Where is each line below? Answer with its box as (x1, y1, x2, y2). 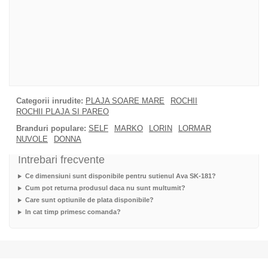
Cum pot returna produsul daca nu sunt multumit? (25, 184, 185, 192)
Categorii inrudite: (16, 96, 83, 106)
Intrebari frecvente (18, 154, 105, 166)
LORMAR (178, 124, 211, 133)
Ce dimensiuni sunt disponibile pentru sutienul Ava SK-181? (25, 172, 216, 180)
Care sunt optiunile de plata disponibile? (25, 196, 154, 204)
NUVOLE (16, 135, 48, 144)
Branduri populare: (16, 124, 86, 133)
